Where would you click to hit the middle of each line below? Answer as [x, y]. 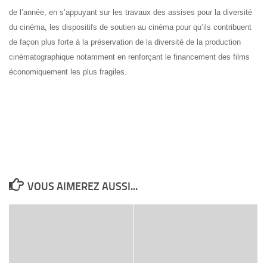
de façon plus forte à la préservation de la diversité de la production [125, 42]
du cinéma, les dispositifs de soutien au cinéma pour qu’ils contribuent [130, 27]
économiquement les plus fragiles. [68, 72]
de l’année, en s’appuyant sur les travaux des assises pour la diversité [131, 12]
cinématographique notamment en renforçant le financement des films [129, 57]
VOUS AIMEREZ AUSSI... [82, 187]
